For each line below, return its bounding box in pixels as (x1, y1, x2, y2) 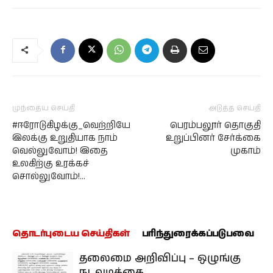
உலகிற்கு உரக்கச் (12, 157, 89, 170)
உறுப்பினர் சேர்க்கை (166, 132, 261, 144)
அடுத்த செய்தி (209, 103, 261, 113)
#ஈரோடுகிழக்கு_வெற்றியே (12, 119, 130, 132)
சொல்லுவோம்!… (12, 170, 85, 183)
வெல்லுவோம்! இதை (12, 144, 108, 157)
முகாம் (230, 144, 261, 157)
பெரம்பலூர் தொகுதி (170, 119, 261, 132)
